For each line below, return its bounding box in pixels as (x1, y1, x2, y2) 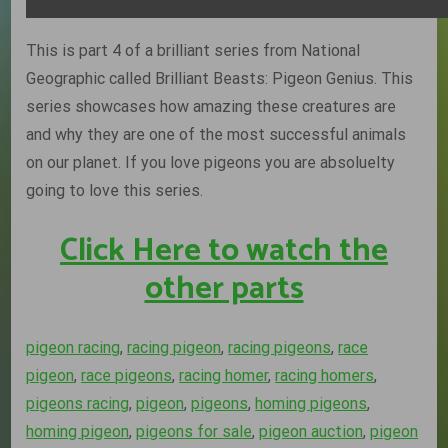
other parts (144, 262, 304, 315)
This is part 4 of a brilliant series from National (26, 41, 361, 60)
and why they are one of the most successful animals (26, 125, 407, 144)
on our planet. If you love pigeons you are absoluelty (26, 153, 396, 172)
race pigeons (81, 366, 173, 386)
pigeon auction (259, 422, 364, 442)
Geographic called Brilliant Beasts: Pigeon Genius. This (26, 69, 414, 88)
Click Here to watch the (60, 224, 388, 277)
